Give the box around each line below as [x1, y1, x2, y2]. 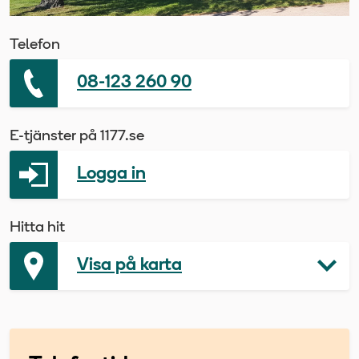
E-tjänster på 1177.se [10, 128, 144, 144]
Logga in [77, 165, 146, 183]
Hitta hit [10, 220, 65, 236]
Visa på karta [77, 256, 182, 274]
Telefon [10, 37, 60, 53]
